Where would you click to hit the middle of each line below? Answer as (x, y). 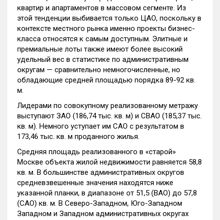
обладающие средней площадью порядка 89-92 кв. (106, 80)
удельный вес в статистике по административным (103, 59)
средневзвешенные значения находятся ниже (95, 183)
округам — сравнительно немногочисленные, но (99, 70)
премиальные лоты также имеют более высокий (100, 49)
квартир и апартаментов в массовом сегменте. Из (102, 8)
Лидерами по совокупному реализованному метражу (108, 106)
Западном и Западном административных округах (103, 214)
